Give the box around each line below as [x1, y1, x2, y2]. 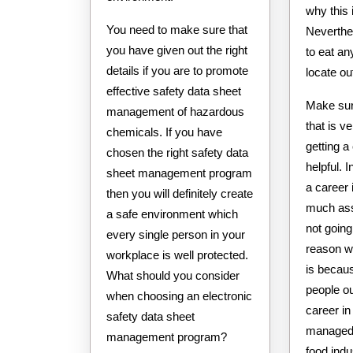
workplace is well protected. [106, 247, 248, 262]
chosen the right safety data [106, 145, 248, 159]
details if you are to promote [106, 63, 248, 77]
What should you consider [106, 268, 240, 282]
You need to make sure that [106, 22, 247, 36]
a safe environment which [106, 206, 238, 221]
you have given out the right [106, 43, 247, 57]
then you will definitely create [106, 186, 253, 200]
